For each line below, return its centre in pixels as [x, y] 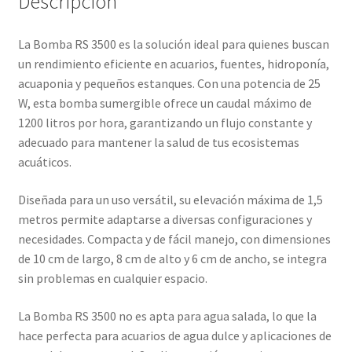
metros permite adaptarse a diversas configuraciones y [165, 219]
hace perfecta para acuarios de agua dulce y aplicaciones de [174, 335]
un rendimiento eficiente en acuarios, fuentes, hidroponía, [173, 64]
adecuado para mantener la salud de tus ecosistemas [158, 143]
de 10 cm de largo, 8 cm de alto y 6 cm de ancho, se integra [172, 258]
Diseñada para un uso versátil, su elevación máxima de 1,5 [170, 199]
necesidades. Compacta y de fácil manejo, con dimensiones [174, 238]
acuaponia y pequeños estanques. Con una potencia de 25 [169, 84]
